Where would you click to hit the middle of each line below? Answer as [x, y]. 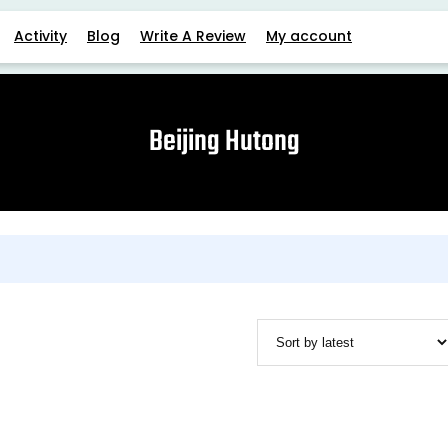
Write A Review [192, 36]
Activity [40, 36]
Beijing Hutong [224, 142]
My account [308, 36]
